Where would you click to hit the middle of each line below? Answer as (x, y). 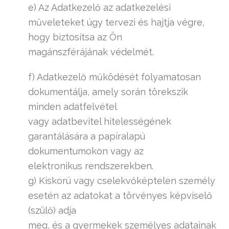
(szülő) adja (52, 210)
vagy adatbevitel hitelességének (100, 121)
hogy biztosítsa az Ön (75, 37)
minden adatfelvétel (73, 107)
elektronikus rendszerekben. (91, 166)
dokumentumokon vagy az (86, 151)
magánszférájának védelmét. (91, 52)
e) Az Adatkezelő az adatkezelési (99, 7)
